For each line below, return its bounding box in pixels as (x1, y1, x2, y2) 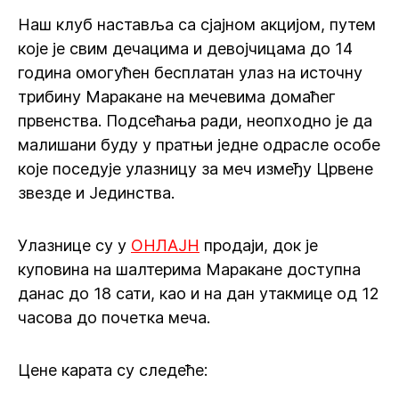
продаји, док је (199, 236, 318, 255)
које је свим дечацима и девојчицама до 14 (18, 39, 353, 58)
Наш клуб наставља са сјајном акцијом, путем (18, 15, 376, 34)
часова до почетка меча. (18, 308, 210, 327)
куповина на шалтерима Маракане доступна (18, 260, 361, 279)
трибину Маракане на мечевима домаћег (18, 87, 336, 106)
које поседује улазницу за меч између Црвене (18, 159, 373, 178)
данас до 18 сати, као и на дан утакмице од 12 (18, 284, 379, 303)
